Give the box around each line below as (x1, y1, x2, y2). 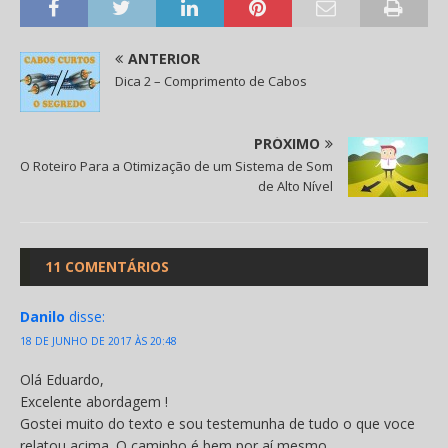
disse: (69, 306, 105, 326)
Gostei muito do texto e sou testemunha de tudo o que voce (20, 413, 415, 433)
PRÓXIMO (254, 133, 320, 153)
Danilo (20, 306, 65, 326)
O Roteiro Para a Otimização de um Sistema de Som (20, 156, 333, 175)
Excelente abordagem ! (20, 391, 168, 411)
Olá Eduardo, (20, 369, 104, 389)
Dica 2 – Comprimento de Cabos (115, 71, 307, 90)
